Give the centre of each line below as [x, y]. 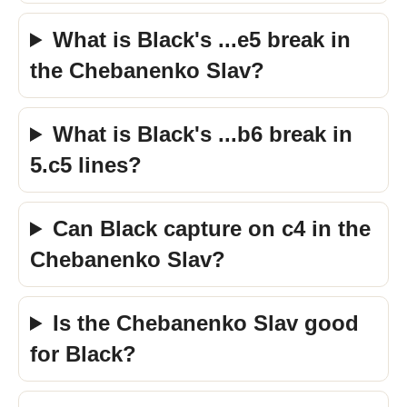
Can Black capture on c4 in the [212, 228]
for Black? [83, 354]
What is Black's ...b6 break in [203, 134]
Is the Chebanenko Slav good [206, 323]
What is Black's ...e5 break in [202, 40]
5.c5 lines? [86, 165]
